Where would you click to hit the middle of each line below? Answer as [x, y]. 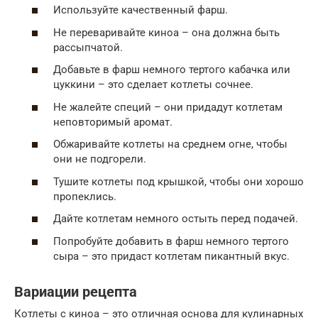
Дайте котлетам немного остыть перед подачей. [176, 219]
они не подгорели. [100, 159]
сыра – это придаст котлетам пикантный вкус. [171, 256]
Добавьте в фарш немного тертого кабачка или [172, 70]
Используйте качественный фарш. [141, 10]
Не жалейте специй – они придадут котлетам [168, 107]
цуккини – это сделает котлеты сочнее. [153, 85]
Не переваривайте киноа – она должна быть [166, 32]
